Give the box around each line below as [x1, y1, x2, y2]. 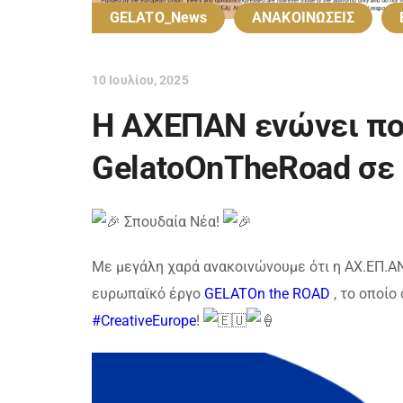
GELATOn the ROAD [204, 284, 330, 302]
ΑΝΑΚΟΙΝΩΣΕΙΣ [252, 8, 355, 26]
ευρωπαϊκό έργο [92, 284, 204, 302]
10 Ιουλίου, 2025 [92, 72, 189, 87]
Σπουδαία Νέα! [121, 212, 223, 230]
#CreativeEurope [92, 311, 196, 329]
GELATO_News [110, 8, 208, 26]
